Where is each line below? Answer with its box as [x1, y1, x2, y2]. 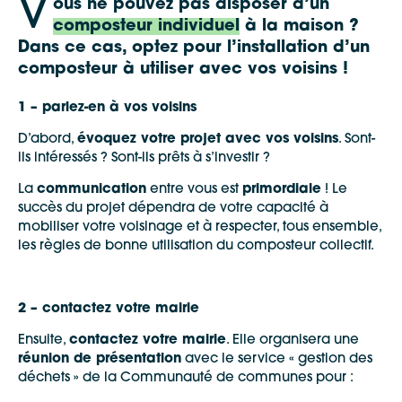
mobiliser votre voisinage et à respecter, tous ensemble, [18, 221, 381, 235]
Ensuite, [18, 334, 69, 348]
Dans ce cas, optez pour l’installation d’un [18, 39, 370, 57]
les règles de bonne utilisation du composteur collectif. [18, 240, 378, 254]
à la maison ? [240, 18, 359, 36]
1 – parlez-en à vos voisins [18, 101, 197, 116]
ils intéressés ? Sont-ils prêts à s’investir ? [18, 152, 270, 166]
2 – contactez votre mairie [18, 302, 199, 317]
